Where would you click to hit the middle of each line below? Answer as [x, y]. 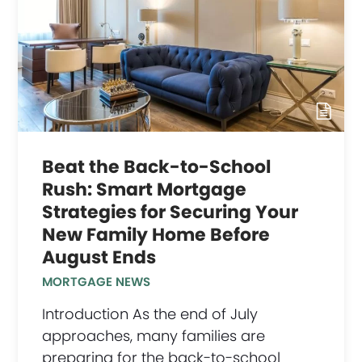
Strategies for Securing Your [170, 212]
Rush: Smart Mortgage [145, 189]
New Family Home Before [156, 234]
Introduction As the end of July [150, 314]
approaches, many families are [154, 335]
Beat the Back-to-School [157, 166]
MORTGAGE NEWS [97, 281]
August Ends [99, 257]
